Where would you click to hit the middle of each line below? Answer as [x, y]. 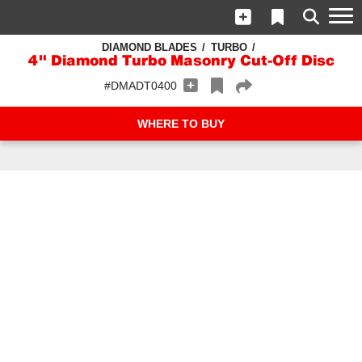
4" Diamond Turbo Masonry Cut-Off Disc [181, 62]
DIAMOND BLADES [149, 47]
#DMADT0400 [140, 86]
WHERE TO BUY [181, 124]
